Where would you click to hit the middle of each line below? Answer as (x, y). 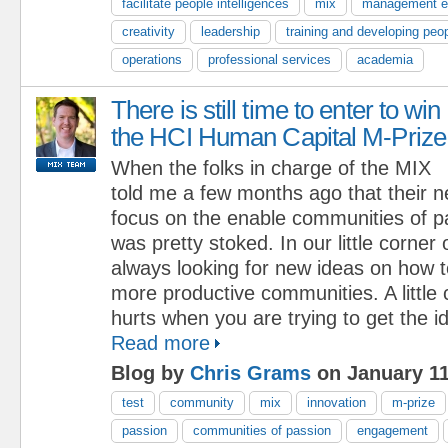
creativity (148, 31)
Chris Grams (250, 372)
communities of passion (262, 430)
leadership (230, 31)
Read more (160, 342)
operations (152, 59)
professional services (269, 59)
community (202, 402)
